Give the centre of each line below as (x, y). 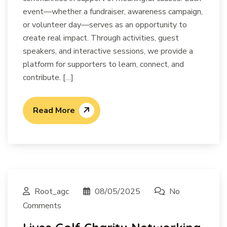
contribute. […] (48, 78)
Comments (42, 206)
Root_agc (52, 192)
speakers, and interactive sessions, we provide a (108, 51)
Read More (54, 110)
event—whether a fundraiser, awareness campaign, (113, 12)
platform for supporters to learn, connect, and (103, 64)
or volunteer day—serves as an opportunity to (105, 25)
